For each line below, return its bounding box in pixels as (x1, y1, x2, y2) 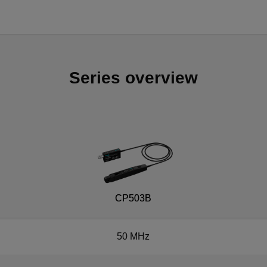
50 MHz (117, 231, 150, 241)
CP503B (115, 193, 151, 203)
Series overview (69, 69, 198, 87)
